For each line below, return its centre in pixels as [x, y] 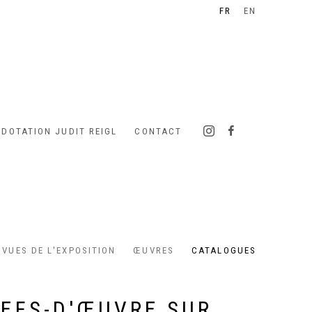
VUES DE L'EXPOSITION [59, 251]
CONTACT [158, 132]
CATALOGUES [224, 251]
